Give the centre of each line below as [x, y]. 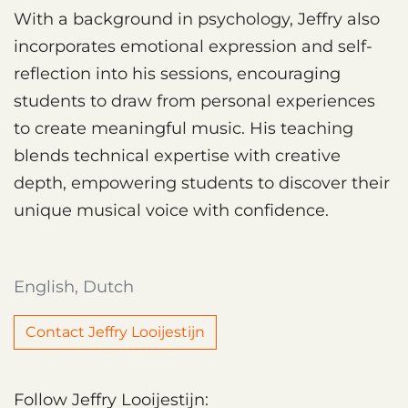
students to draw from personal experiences [194, 101]
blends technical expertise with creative [177, 155]
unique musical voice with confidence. [171, 210]
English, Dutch [74, 286]
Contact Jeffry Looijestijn [115, 331]
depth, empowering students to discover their [202, 183]
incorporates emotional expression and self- [193, 46]
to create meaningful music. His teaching [184, 128]
